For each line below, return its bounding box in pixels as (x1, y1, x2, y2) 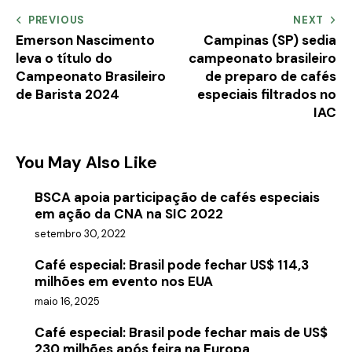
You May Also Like (16, 151, 157, 174)
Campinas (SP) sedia (203, 31, 336, 49)
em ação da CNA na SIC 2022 (35, 204, 223, 222)
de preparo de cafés (205, 67, 336, 85)
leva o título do (16, 49, 112, 67)
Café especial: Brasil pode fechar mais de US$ (35, 324, 328, 342)
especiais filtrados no (197, 85, 336, 103)
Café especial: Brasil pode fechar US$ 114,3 (35, 256, 309, 274)
